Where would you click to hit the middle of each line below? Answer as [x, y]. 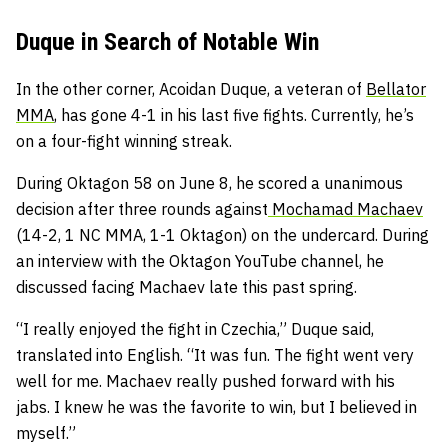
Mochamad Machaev [345, 208]
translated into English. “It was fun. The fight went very [215, 354]
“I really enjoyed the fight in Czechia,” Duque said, [195, 328]
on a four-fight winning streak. [124, 140]
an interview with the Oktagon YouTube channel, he [200, 260]
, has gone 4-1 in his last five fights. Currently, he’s [234, 114]
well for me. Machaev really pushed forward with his [205, 380]
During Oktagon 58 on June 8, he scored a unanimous [209, 182]
